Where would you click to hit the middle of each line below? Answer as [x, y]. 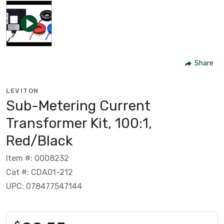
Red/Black [39, 140]
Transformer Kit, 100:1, [79, 123]
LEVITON [22, 90]
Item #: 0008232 [37, 158]
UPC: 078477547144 [44, 186]
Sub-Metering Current [78, 105]
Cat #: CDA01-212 [39, 172]
